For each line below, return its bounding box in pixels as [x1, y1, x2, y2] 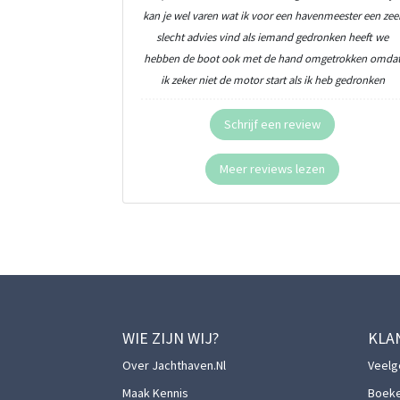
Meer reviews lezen [220, 160, 326, 177]
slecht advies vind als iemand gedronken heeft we [156, 29, 389, 44]
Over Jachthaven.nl [122, 356, 226, 373]
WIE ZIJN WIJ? [122, 327, 219, 348]
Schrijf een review [224, 115, 321, 132]
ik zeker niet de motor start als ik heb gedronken [160, 71, 385, 87]
